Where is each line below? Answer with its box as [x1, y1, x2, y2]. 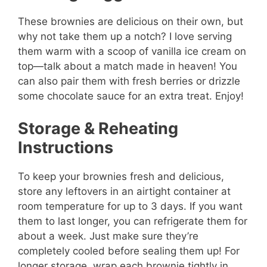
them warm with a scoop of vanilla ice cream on [18, 45, 246, 58]
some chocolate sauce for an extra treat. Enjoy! [18, 90, 244, 103]
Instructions [18, 137, 113, 157]
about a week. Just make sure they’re [18, 229, 198, 242]
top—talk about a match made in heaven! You [18, 60, 237, 73]
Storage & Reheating [18, 118, 178, 138]
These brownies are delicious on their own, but [18, 15, 243, 28]
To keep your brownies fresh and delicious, [18, 170, 224, 182]
